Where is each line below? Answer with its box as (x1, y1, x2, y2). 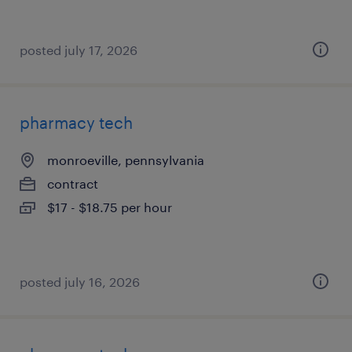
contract (47, 176, 98, 191)
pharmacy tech (20, 113, 133, 132)
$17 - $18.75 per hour (47, 200, 172, 214)
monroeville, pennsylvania (47, 152, 204, 167)
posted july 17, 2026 (20, 42, 137, 57)
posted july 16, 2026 (20, 274, 140, 289)
